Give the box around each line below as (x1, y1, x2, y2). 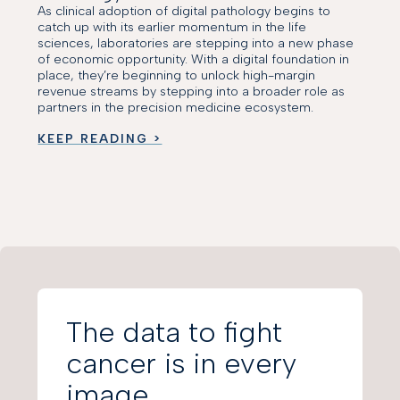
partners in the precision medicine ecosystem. (37, 99, 314, 116)
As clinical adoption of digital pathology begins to (37, 3, 331, 20)
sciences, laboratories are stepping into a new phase (37, 35, 354, 52)
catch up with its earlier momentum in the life (37, 19, 307, 36)
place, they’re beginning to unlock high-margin (37, 67, 316, 84)
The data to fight (66, 314, 283, 349)
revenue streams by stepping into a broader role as (37, 83, 346, 100)
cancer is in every (66, 346, 297, 380)
